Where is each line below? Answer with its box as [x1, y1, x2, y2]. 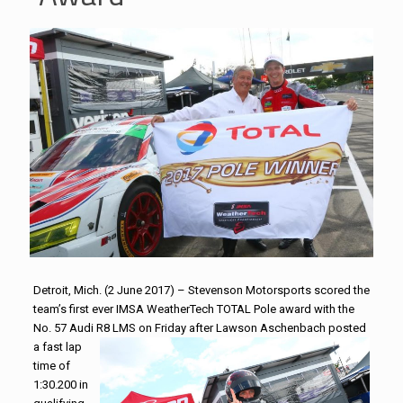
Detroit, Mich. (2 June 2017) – [32, 282, 188, 297]
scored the [310, 282, 370, 297]
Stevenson [187, 282, 243, 297]
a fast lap [32, 339, 82, 354]
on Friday [138, 320, 186, 335]
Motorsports [245, 282, 311, 297]
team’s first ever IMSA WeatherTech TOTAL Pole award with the [32, 301, 354, 316]
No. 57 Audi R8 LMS [32, 320, 139, 335]
